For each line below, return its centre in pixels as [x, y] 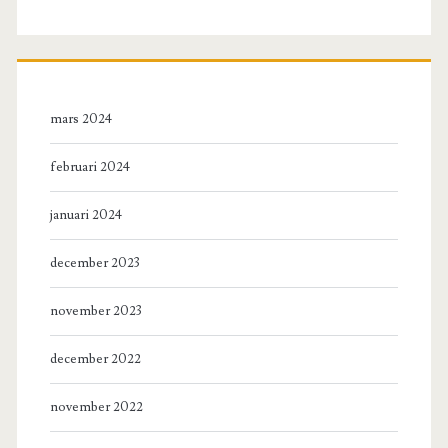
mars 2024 [80, 119]
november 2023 [95, 311]
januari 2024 [85, 215]
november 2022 [96, 407]
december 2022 [95, 359]
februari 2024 [89, 167]
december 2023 [94, 263]
